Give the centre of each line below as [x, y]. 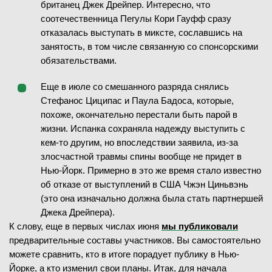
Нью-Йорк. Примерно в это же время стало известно [151, 170]
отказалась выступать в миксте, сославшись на [141, 32]
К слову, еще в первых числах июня [85, 226]
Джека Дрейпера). [78, 212]
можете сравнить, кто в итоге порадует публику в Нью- [124, 254]
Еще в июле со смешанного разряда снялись [135, 87]
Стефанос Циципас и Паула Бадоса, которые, [137, 100]
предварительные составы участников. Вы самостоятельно [135, 240]
